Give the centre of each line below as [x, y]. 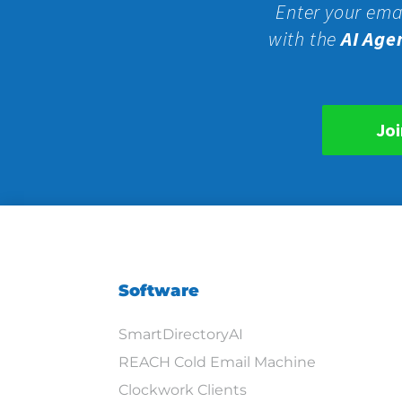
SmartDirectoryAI [181, 335]
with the [305, 39]
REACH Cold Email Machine [217, 363]
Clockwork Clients [183, 390]
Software [159, 291]
